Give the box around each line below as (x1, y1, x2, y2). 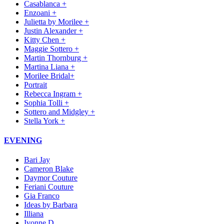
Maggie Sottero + (24, 44, 79, 53)
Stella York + (24, 116, 65, 125)
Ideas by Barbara (24, 200, 77, 209)
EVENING (4, 136, 42, 145)
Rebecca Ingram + (24, 89, 82, 98)
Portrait (24, 80, 47, 89)
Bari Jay (24, 155, 50, 164)
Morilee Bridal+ (24, 71, 74, 80)
